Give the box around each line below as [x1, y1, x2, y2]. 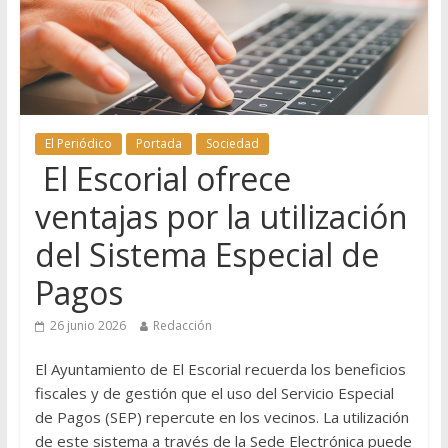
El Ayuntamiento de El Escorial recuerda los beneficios [34, 359, 406, 380]
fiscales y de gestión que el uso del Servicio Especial [34, 383, 394, 404]
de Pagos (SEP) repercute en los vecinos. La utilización [34, 407, 409, 428]
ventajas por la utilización [34, 195, 408, 239]
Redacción [152, 317, 212, 335]
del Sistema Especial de [34, 233, 379, 277]
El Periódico [44, 135, 112, 153]
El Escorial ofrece [34, 157, 291, 201]
